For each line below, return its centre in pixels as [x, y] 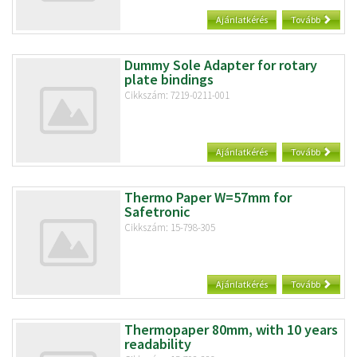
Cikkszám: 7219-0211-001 [177, 95]
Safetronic [157, 211]
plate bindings [169, 79]
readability [157, 343]
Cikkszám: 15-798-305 [169, 227]
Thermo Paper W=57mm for [208, 197]
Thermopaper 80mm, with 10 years [231, 329]
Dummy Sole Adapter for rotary [220, 65]
